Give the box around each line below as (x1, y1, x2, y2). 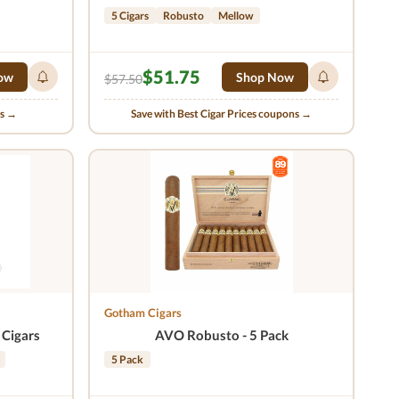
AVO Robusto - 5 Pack (154, 327, 289, 343)
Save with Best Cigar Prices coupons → (131, 107, 312, 120)
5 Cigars (111, 9, 149, 22)
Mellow (218, 9, 253, 22)
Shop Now (236, 69, 294, 85)
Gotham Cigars (104, 305, 182, 320)
